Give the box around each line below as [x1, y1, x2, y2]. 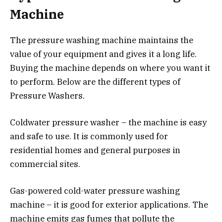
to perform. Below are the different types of [10, 76, 180, 87]
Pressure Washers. [10, 90, 85, 101]
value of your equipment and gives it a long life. [10, 49, 197, 59]
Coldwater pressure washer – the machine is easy [10, 117, 207, 128]
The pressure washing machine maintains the [10, 35, 193, 46]
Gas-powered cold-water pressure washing [10, 185, 180, 197]
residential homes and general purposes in [10, 145, 180, 156]
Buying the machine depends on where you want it [10, 62, 210, 73]
